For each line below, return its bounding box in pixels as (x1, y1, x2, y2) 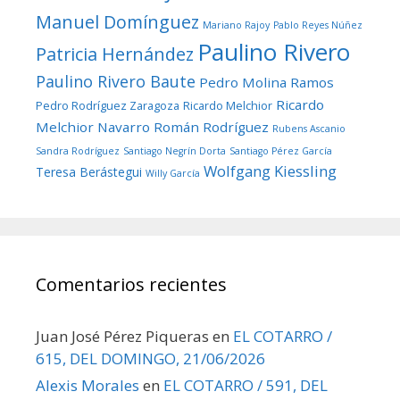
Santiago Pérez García (229, 145, 332, 158)
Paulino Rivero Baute (36, 71, 196, 93)
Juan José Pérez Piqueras (36, 326, 209, 347)
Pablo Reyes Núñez (273, 19, 362, 32)
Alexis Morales (36, 375, 139, 396)
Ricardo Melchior (183, 98, 272, 114)
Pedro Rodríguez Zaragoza (36, 98, 179, 114)
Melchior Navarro (36, 118, 150, 137)
